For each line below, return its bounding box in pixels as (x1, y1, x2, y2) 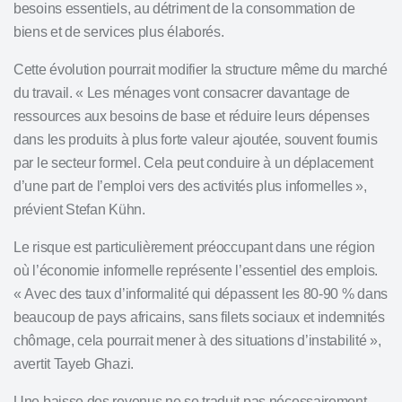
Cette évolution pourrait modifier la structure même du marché (13, 62, 388, 77)
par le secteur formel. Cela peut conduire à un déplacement (13, 155, 373, 170)
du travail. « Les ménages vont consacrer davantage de (13, 85, 351, 100)
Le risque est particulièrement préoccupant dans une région (13, 240, 375, 255)
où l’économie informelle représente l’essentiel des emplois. (13, 263, 379, 278)
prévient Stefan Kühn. (13, 202, 145, 217)
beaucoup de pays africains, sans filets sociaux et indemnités (13, 310, 385, 325)
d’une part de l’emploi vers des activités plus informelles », (13, 179, 367, 194)
